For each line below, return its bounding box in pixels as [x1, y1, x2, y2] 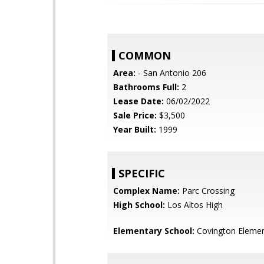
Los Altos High [165, 199, 223, 210]
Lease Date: [113, 95, 164, 107]
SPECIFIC [118, 166, 165, 180]
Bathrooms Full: [113, 81, 179, 93]
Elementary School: [113, 225, 194, 236]
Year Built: [113, 124, 156, 135]
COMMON [118, 48, 171, 62]
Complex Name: [113, 185, 180, 196]
